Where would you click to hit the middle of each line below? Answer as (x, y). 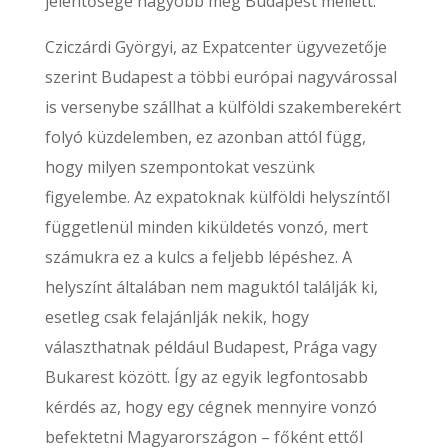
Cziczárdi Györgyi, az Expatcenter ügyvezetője (215, 47)
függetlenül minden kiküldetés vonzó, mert (206, 227)
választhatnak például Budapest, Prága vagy (210, 347)
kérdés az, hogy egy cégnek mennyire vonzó (210, 407)
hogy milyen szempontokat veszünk (179, 167)
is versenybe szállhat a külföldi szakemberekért (222, 107)
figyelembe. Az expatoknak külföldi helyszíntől (217, 197)
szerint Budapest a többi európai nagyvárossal (220, 77)
